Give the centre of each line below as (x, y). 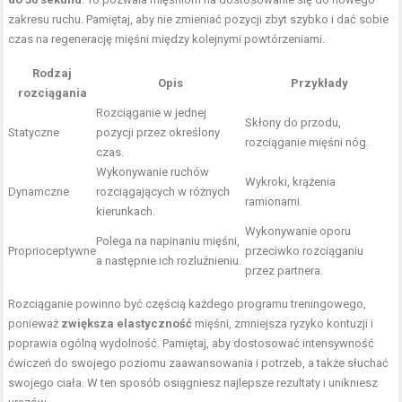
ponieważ (35, 324)
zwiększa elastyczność (127, 324)
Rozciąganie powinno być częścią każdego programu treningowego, (188, 304)
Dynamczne (39, 192)
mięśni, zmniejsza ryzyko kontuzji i (283, 324)
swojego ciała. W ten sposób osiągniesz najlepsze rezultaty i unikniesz (193, 383)
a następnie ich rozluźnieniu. (169, 261)
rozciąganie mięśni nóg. (307, 143)
